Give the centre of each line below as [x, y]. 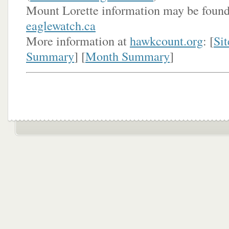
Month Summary [128, 56]
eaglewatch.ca [61, 25]
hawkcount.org [166, 41]
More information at [78, 41]
